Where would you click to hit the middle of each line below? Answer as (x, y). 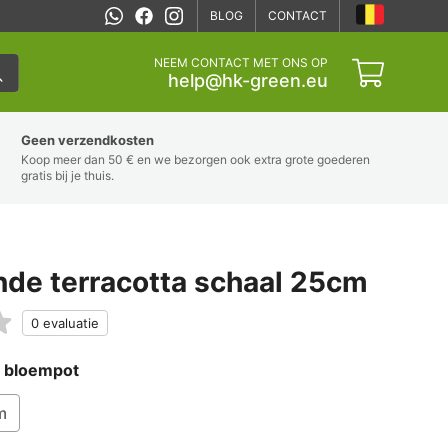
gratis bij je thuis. (68, 175)
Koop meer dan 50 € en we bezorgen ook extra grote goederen (196, 159)
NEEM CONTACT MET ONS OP (241, 62)
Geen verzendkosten (88, 140)
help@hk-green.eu (248, 80)
